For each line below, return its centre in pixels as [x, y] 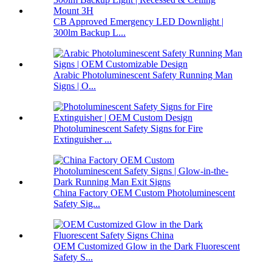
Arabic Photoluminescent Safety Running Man [143, 75]
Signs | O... [75, 86]
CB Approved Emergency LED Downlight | [138, 22]
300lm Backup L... [90, 33]
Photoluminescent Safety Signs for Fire [128, 129]
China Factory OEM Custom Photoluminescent [144, 193]
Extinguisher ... [83, 140]
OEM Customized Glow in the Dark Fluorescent [147, 246]
